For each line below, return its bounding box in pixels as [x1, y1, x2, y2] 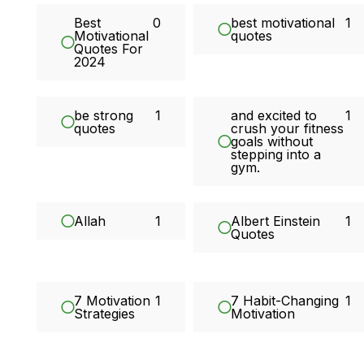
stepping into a [231, 146, 322, 163]
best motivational [231, 15, 336, 32]
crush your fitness [231, 120, 344, 137]
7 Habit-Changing [231, 292, 340, 310]
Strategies [74, 305, 136, 323]
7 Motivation [74, 292, 151, 310]
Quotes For [74, 41, 144, 58]
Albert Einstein [231, 213, 321, 230]
